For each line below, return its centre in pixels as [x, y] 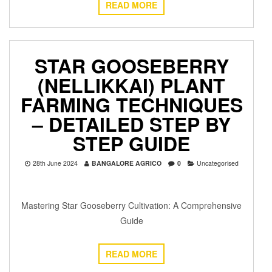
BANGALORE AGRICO [126, 163]
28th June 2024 [55, 163]
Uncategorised [217, 163]
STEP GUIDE [131, 144]
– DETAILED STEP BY [131, 124]
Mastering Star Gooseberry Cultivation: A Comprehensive [131, 206]
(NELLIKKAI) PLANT [131, 85]
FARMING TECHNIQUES [131, 105]
